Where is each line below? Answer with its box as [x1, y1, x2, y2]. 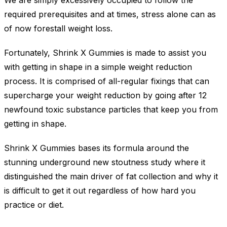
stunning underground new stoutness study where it [4, 157, 205, 168]
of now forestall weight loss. [4, 23, 112, 34]
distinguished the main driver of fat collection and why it [4, 171, 218, 182]
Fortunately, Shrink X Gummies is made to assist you [4, 48, 206, 58]
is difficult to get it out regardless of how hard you [4, 185, 196, 196]
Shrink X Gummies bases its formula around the [4, 143, 189, 154]
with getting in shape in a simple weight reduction [4, 62, 192, 72]
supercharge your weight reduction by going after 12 [4, 90, 207, 101]
